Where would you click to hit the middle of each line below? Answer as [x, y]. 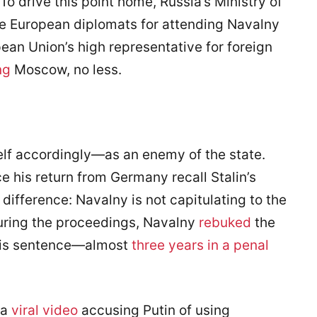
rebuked [225, 222]
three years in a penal [200, 245]
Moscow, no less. [66, 70]
